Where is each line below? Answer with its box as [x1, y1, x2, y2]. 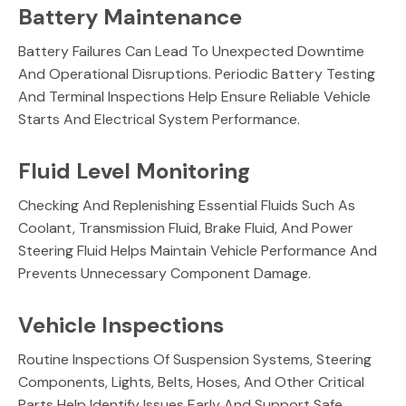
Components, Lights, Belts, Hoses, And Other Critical [18, 372, 364, 391]
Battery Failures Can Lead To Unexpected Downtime [18, 42, 364, 61]
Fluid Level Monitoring [18, 157, 256, 185]
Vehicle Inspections [18, 311, 229, 339]
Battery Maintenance [18, 3, 247, 31]
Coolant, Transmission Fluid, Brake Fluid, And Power [18, 218, 353, 237]
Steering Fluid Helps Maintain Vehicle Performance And [18, 241, 377, 260]
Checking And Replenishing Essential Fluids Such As [18, 196, 355, 215]
